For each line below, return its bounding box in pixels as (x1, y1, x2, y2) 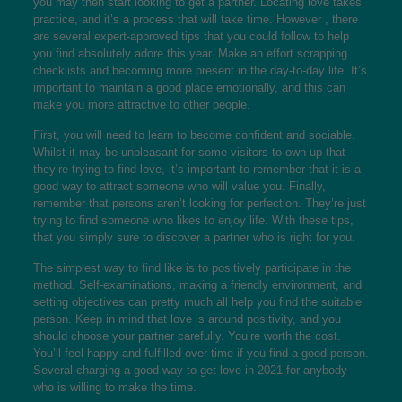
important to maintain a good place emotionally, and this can (32, 81, 345, 94)
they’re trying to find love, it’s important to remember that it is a (32, 162, 361, 176)
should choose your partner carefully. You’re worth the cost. (32, 329, 341, 343)
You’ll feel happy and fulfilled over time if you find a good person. (32, 346, 369, 360)
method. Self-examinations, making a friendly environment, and (32, 278, 362, 292)
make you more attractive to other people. (32, 98, 250, 111)
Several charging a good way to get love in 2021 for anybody (32, 363, 347, 377)
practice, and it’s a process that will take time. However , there (32, 13, 358, 26)
